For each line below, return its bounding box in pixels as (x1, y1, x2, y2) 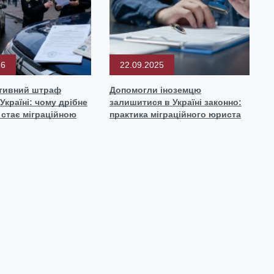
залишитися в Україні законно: (109, 97, 242, 107)
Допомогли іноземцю (109, 84, 201, 95)
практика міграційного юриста (109, 109, 241, 119)
